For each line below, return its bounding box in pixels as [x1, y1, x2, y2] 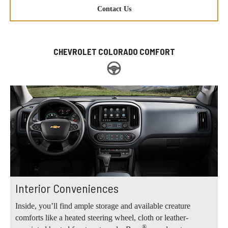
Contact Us [97, 5, 131, 13]
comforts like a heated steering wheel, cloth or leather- [15, 213, 188, 222]
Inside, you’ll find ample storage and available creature [15, 202, 190, 211]
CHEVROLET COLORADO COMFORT [53, 46, 175, 57]
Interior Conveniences [15, 181, 119, 196]
